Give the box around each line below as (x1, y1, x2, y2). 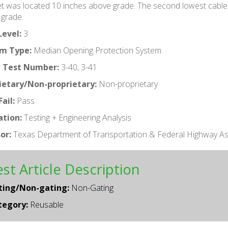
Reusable (28, 199, 64, 211)
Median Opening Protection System (32, 45, 161, 56)
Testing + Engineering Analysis (22, 112, 131, 124)
